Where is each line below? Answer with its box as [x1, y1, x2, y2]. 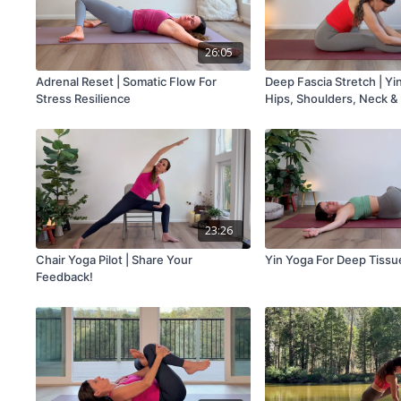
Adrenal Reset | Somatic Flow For [36, 74, 218, 90]
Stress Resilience [36, 91, 132, 107]
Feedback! [36, 269, 94, 285]
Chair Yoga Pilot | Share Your [36, 252, 193, 268]
